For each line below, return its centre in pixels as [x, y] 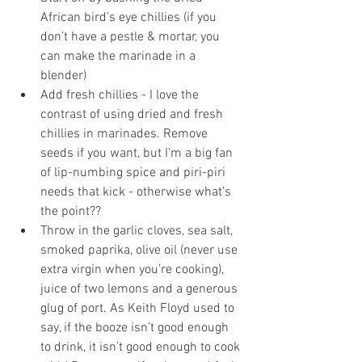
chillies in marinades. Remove [126, 134]
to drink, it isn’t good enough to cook [142, 347]
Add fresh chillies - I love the [121, 95]
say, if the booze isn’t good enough [136, 328]
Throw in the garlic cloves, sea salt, [138, 231]
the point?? [72, 211]
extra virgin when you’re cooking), [134, 269]
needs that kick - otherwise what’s [137, 192]
